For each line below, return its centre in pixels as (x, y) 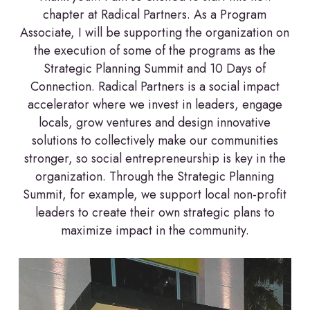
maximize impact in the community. (155, 230)
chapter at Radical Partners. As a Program (155, 14)
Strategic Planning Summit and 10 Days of (155, 68)
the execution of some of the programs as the (155, 50)
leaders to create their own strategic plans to (155, 212)
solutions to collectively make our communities (155, 140)
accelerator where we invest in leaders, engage (155, 104)
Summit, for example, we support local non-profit (155, 194)
